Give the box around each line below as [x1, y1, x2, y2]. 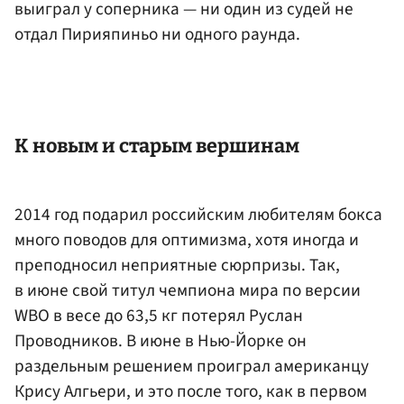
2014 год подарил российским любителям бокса [14, 202, 382, 228]
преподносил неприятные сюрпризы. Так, [14, 252, 340, 279]
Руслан [249, 303, 303, 329]
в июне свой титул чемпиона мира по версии [14, 278, 361, 304]
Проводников [14, 328, 118, 354]
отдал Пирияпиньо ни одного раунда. [14, 22, 300, 48]
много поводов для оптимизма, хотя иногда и [14, 227, 359, 253]
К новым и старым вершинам [14, 134, 299, 159]
